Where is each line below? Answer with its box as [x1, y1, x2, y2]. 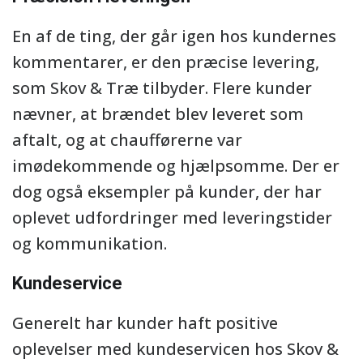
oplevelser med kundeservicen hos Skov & [12, 338, 339, 360]
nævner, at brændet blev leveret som [12, 103, 304, 125]
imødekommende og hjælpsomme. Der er [12, 155, 340, 177]
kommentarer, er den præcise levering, [12, 51, 319, 73]
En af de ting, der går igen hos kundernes [12, 25, 336, 47]
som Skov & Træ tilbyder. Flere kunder [12, 77, 312, 99]
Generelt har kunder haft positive [12, 312, 278, 334]
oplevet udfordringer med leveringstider [12, 207, 332, 228]
